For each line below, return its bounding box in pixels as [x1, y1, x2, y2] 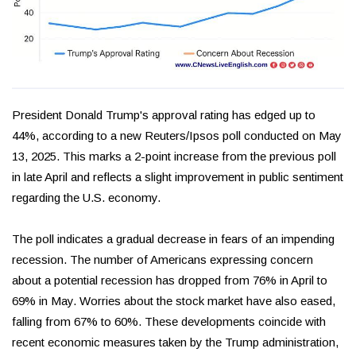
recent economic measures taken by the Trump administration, [12, 335, 339, 350]
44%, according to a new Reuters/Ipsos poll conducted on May [12, 129, 342, 143]
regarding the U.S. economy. [12, 191, 161, 205]
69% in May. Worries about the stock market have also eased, [12, 294, 335, 308]
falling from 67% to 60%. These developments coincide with [12, 315, 326, 329]
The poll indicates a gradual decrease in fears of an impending [12, 232, 335, 246]
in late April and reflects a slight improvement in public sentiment [12, 170, 343, 184]
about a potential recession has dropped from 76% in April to [12, 273, 327, 288]
